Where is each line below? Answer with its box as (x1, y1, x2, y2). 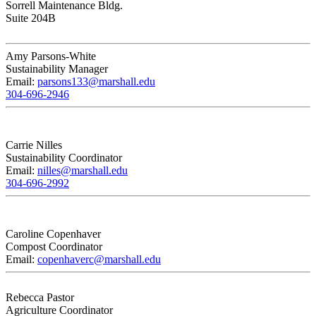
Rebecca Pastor (6, 291, 74, 304)
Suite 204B (6, 12, 56, 25)
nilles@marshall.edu (37, 164, 128, 177)
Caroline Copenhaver (6, 228, 101, 241)
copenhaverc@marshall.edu (37, 253, 161, 266)
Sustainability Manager (6, 63, 108, 75)
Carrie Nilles (6, 139, 62, 152)
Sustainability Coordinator (6, 152, 122, 164)
